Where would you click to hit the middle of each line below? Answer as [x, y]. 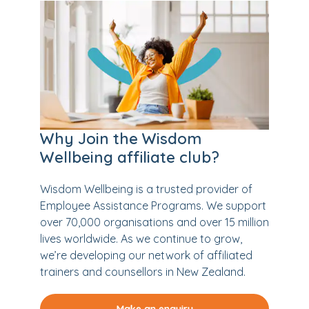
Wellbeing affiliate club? [130, 157]
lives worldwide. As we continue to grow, [141, 238]
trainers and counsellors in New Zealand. [143, 271]
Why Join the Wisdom [121, 138]
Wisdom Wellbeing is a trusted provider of [146, 189]
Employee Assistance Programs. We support [153, 205]
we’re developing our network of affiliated [146, 255]
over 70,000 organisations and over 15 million [154, 222]
